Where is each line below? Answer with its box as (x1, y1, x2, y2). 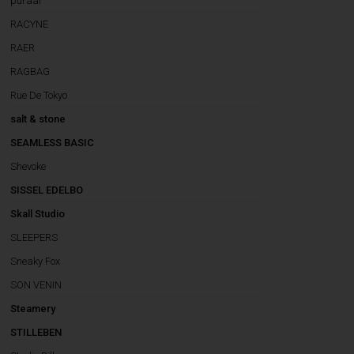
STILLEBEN (10, 326, 62, 338)
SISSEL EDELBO (10, 184, 84, 196)
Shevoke (10, 160, 47, 172)
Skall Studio (10, 208, 66, 220)
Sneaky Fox (10, 255, 61, 267)
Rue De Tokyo (10, 89, 68, 101)
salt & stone (10, 113, 66, 125)
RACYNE (10, 18, 49, 30)
